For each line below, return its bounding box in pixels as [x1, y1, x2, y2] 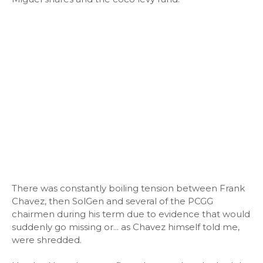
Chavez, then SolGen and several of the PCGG [12, 195, 213, 207]
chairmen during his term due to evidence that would [12, 208, 250, 220]
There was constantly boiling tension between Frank [12, 183, 245, 194]
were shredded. [12, 234, 82, 245]
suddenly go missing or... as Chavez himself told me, [12, 221, 240, 232]
